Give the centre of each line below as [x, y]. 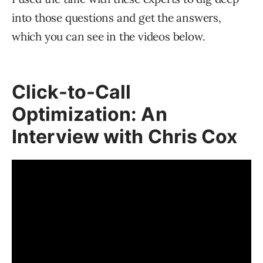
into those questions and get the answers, [117, 17]
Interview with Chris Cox [125, 136]
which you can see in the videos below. [109, 36]
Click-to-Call [72, 92]
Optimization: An [90, 114]
